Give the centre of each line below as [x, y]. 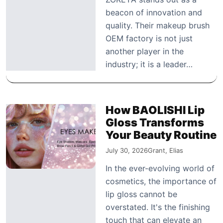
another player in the [145, 51]
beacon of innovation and [154, 12]
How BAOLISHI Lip [155, 110]
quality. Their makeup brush [158, 25]
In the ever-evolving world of [160, 168]
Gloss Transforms [155, 122]
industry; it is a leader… [149, 64]
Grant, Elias [166, 150]
